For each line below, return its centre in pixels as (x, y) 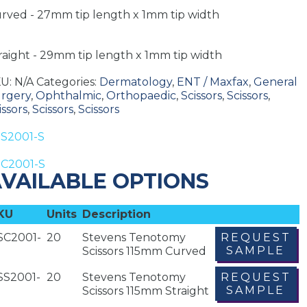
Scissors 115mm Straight (145, 291)
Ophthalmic (68, 95)
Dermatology (135, 82)
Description (116, 214)
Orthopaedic (141, 95)
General (275, 82)
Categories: (67, 82)
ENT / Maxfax (212, 82)
